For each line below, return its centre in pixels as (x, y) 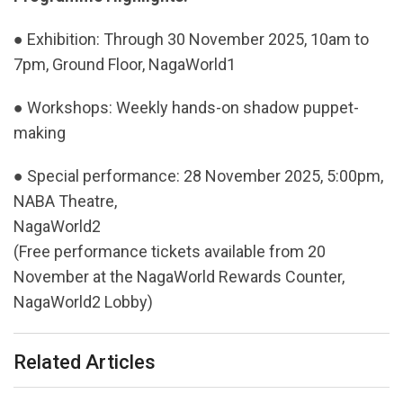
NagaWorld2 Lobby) (83, 301)
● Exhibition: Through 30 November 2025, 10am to (191, 39)
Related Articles (85, 362)
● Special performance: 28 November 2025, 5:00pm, (198, 175)
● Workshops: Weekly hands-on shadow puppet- (186, 107)
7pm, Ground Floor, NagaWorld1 (125, 64)
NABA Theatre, (65, 201)
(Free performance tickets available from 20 (170, 251)
